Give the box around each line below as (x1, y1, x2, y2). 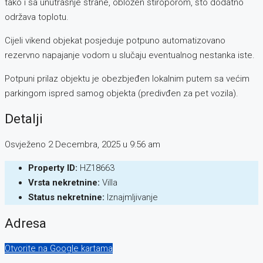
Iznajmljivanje (107, 192, 158, 203)
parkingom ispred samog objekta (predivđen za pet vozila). (5, 87, 238, 99)
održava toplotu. (5, 11, 69, 22)
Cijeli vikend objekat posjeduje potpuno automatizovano (5, 35, 225, 46)
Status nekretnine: (28, 192, 104, 203)
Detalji (5, 111, 43, 127)
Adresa (5, 215, 46, 231)
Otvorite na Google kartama (5, 243, 113, 254)
